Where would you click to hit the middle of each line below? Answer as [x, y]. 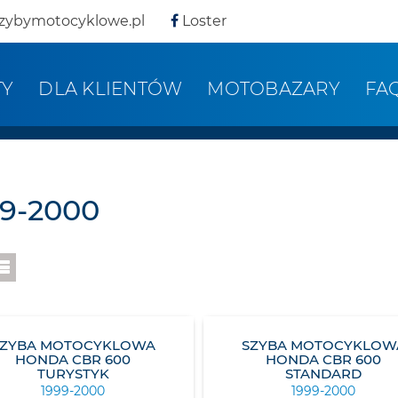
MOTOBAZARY [274, 89]
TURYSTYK [73, 374]
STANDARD [324, 374]
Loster [203, 21]
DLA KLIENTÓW [111, 89]
